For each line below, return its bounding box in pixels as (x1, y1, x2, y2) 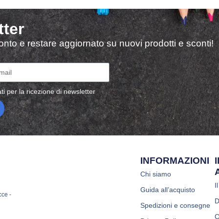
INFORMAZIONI (140, 155, 210, 166)
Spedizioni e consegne (140, 201, 211, 209)
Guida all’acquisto (140, 185, 196, 194)
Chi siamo (140, 170, 172, 178)
